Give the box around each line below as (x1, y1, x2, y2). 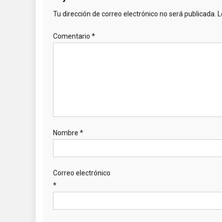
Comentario (53, 32, 92, 41)
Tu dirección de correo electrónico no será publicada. (53, 10, 216, 18)
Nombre (53, 129, 80, 137)
